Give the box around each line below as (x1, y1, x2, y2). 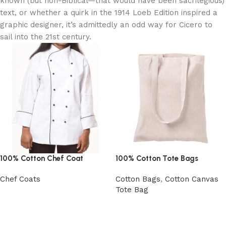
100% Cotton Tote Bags (116, 154, 198, 163)
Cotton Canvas (165, 175, 218, 184)
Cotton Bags (116, 175, 160, 184)
